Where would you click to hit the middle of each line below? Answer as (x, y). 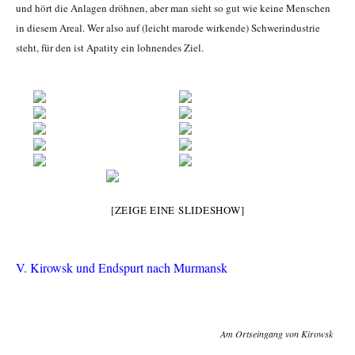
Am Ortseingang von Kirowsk (277, 334)
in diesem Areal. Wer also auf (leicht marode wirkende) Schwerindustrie (168, 28)
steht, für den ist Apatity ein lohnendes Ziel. (110, 48)
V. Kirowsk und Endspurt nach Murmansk (122, 268)
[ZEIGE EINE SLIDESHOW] (177, 210)
